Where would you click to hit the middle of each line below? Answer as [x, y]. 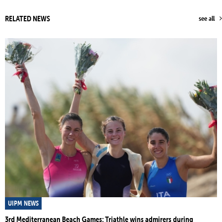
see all [207, 18]
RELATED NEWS [28, 18]
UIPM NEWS [23, 203]
